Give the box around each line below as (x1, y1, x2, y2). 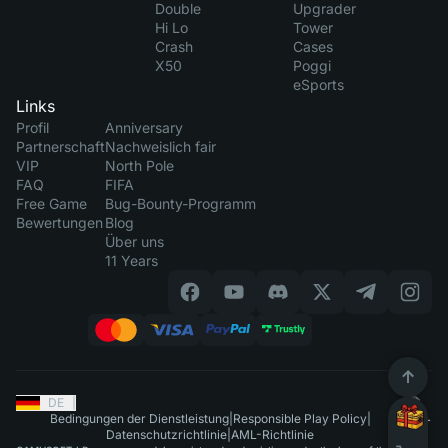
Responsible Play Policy (232, 411, 367, 426)
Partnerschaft (16, 138, 105, 155)
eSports (293, 76, 345, 93)
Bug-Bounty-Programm (105, 195, 256, 212)
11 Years (105, 252, 158, 269)
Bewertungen (16, 214, 103, 231)
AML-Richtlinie (231, 427, 314, 442)
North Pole (105, 157, 174, 174)
